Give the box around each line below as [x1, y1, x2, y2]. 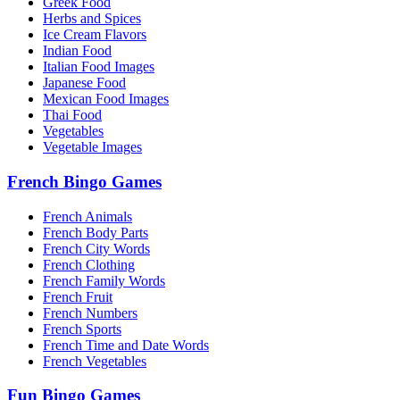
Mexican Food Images [43, 91, 169, 107]
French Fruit [43, 288, 112, 304]
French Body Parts [43, 224, 148, 240]
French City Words [43, 240, 150, 256]
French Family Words [43, 272, 165, 288]
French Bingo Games [7, 172, 162, 192]
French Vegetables [43, 353, 146, 369]
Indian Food [43, 43, 112, 59]
